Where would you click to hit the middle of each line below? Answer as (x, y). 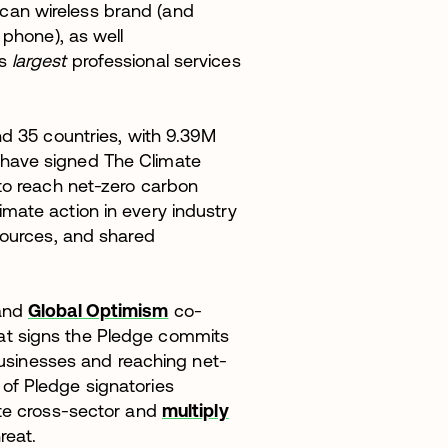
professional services (153, 60)
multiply (195, 410)
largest (36, 60)
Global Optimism (98, 310)
